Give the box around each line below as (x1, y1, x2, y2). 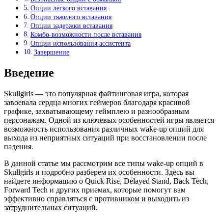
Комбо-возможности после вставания (30, 30, 141, 39)
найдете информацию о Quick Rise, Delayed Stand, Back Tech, (4, 176, 209, 185)
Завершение (33, 48, 69, 56)
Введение (4, 66, 54, 80)
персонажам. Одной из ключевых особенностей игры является (4, 115, 214, 124)
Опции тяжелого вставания (30, 13, 111, 21)
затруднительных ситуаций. (4, 203, 98, 212)
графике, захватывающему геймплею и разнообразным (4, 107, 189, 115)
